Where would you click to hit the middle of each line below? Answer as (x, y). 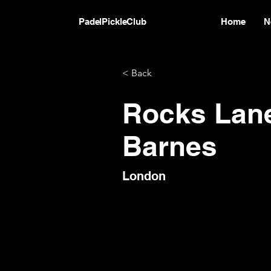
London (144, 176)
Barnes (170, 145)
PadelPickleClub (113, 21)
